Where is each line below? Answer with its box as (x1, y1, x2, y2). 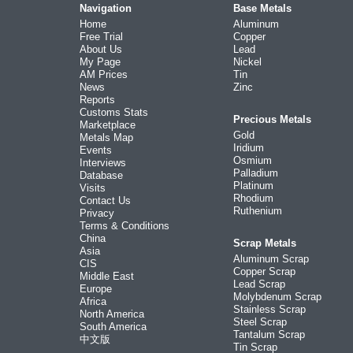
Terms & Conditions (80, 220, 169, 232)
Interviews (80, 157, 126, 169)
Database (80, 169, 123, 181)
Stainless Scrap (233, 303, 306, 315)
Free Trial (80, 31, 123, 43)
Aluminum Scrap (233, 253, 309, 265)
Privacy (80, 207, 114, 219)
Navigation (80, 2, 132, 14)
